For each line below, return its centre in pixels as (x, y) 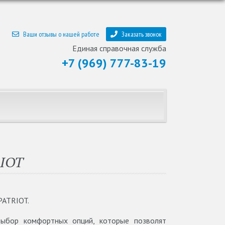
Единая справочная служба (119, 48)
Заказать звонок (142, 34)
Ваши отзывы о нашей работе (61, 34)
